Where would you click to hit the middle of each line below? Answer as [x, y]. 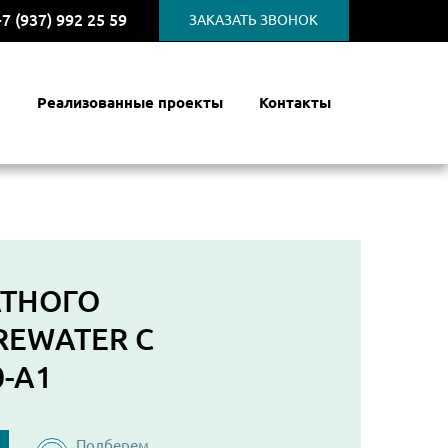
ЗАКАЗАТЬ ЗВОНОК [254, 20]
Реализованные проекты [130, 102]
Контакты [295, 102]
